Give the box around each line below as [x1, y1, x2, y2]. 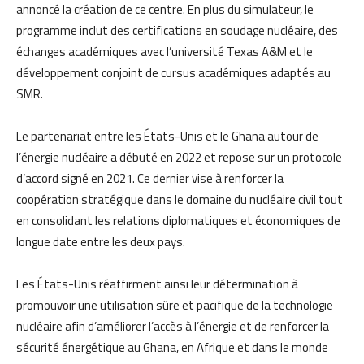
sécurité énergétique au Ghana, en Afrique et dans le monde [16, 337, 328, 357]
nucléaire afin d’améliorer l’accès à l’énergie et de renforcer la [16, 316, 329, 336]
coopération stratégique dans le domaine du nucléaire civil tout [16, 189, 343, 209]
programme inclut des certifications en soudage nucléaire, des [16, 20, 338, 40]
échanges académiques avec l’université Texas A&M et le [16, 41, 313, 61]
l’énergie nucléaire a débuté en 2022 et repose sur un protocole [16, 147, 342, 167]
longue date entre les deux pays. [16, 232, 185, 251]
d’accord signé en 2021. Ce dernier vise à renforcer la [16, 168, 284, 188]
